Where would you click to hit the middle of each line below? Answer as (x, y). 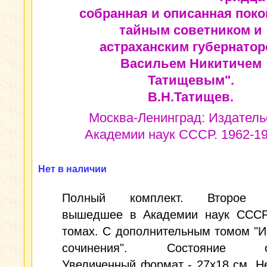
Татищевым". (191, 80)
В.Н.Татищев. (191, 97)
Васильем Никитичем (191, 63)
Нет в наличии (72, 169)
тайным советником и (191, 30)
